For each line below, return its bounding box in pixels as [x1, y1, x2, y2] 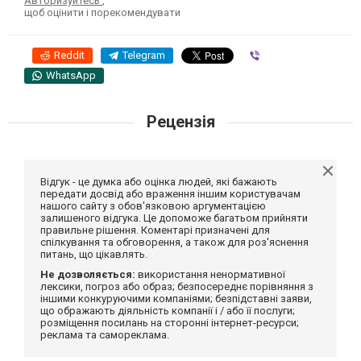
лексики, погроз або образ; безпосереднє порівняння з [40, 280, 313, 293]
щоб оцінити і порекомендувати [24, 6, 180, 19]
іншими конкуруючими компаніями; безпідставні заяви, [40, 293, 312, 305]
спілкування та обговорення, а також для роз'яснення [40, 236, 309, 249]
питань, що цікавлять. [40, 248, 147, 261]
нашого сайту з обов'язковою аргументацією [40, 200, 266, 213]
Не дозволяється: [40, 268, 135, 281]
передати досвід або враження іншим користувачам [40, 188, 301, 201]
